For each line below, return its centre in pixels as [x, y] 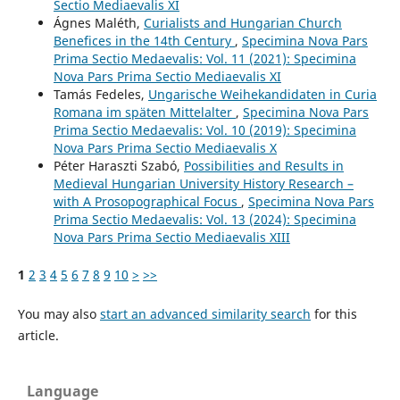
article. [38, 336]
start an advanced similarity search [205, 314]
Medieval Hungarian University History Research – [203, 184]
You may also [58, 314]
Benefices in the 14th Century [144, 41]
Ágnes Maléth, [98, 23]
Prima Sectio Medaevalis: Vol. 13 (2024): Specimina [204, 220]
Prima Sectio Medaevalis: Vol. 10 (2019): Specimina [204, 130]
